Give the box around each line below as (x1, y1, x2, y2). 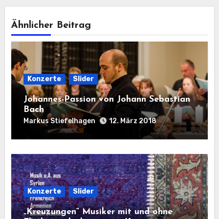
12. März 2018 (109, 117, 156, 125)
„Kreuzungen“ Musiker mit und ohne (23, 207, 173, 217)
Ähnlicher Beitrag (11, 21, 91, 30)
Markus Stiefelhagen (23, 116, 95, 125)
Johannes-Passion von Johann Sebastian (23, 95, 190, 104)
